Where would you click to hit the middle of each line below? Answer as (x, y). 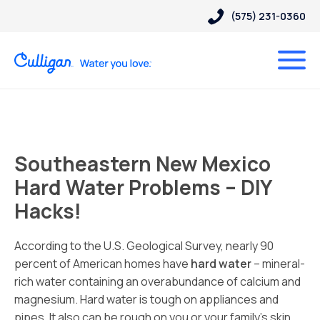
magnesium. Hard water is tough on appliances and (146, 299)
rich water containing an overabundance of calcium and (157, 281)
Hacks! (48, 211)
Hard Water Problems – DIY (143, 187)
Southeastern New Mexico (142, 164)
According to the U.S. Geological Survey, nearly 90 (144, 246)
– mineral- (279, 264)
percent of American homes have (102, 264)
